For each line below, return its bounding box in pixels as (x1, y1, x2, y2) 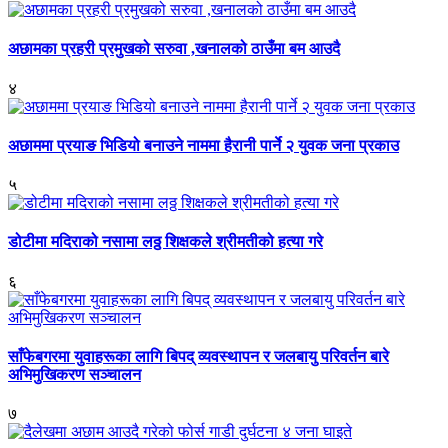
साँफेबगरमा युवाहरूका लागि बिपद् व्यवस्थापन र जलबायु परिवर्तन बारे (8, 347, 389, 365)
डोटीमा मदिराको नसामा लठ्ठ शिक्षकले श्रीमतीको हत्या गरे (8, 233, 323, 251)
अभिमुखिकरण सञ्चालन (8, 365, 141, 383)
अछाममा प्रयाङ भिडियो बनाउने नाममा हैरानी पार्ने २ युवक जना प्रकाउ (8, 136, 399, 154)
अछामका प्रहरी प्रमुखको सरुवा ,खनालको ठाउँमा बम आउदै (8, 40, 340, 58)
